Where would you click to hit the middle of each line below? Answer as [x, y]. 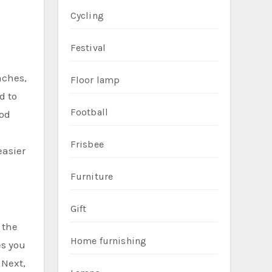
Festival [88, 48]
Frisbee [87, 144]
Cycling [87, 15]
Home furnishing [108, 241]
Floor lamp [95, 80]
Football [89, 112]
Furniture [92, 176]
